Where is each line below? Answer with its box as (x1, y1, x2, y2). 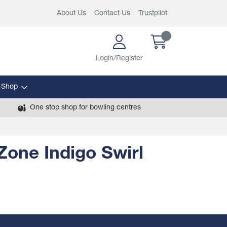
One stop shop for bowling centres (29, 104, 141, 111)
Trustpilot (138, 10, 167, 17)
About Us (57, 10, 86, 17)
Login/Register (96, 55, 143, 62)
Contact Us (94, 10, 130, 17)
